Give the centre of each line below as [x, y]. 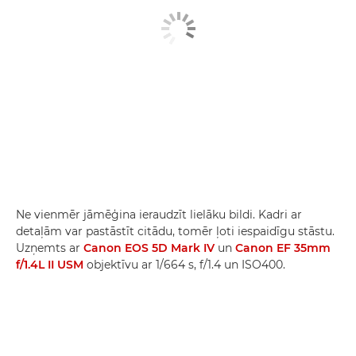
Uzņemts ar [50, 248]
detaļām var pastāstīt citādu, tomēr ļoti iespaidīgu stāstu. [175, 231]
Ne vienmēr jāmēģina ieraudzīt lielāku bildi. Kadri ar [159, 214]
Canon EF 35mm [283, 248]
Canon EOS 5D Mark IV [149, 248]
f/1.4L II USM [50, 264]
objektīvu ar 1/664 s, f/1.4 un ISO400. [184, 264]
